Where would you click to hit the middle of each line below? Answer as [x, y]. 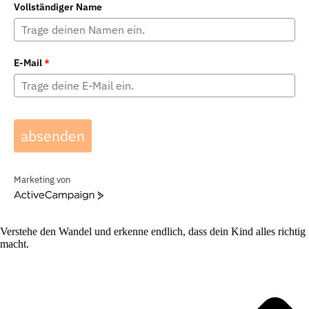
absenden [53, 136]
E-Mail [28, 63]
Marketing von [42, 180]
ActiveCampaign [46, 197]
